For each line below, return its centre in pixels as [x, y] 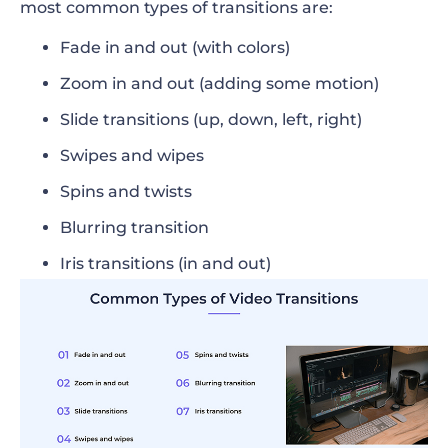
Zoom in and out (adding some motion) [219, 84]
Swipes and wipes [132, 156]
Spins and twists [126, 192]
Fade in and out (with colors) [175, 48]
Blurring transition [134, 228]
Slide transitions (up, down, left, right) [211, 120]
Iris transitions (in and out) [165, 264]
